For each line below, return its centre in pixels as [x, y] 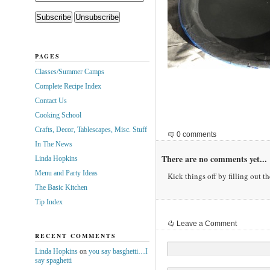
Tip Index [49, 202]
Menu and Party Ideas [66, 173]
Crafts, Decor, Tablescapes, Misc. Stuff [91, 129]
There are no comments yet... [214, 159]
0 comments [196, 134]
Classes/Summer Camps [69, 71]
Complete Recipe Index [68, 86]
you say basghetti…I [118, 251]
